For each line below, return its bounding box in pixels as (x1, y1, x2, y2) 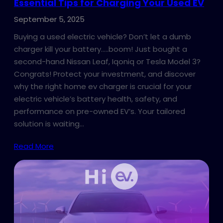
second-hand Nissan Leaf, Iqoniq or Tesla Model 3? (14, 56, 201, 67)
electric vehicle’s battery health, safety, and (14, 94, 177, 105)
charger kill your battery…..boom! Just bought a (14, 44, 187, 55)
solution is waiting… (14, 118, 84, 129)
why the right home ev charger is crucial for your (14, 81, 192, 92)
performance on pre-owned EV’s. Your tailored (14, 106, 185, 117)
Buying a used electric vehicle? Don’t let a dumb (14, 31, 191, 42)
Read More (14, 140, 54, 151)
